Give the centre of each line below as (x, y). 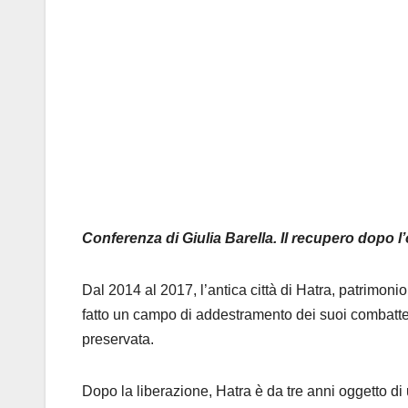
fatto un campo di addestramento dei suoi (216, 315)
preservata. (118, 340)
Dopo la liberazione (145, 392)
